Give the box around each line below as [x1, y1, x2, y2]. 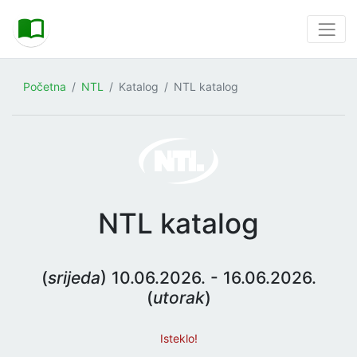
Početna [23, 80, 66, 94]
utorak [152, 288, 205, 308]
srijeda [47, 268, 100, 288]
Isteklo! [159, 331, 198, 346]
